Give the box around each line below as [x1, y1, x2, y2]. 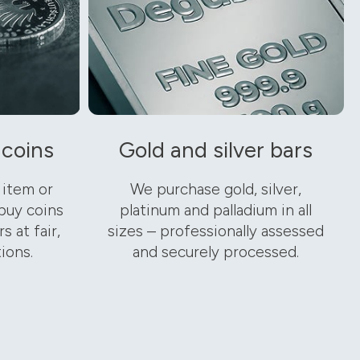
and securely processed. [133, 243, 300, 262]
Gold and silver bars [119, 137, 313, 164]
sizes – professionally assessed [108, 222, 325, 241]
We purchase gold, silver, [130, 180, 302, 199]
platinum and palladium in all [120, 201, 313, 220]
